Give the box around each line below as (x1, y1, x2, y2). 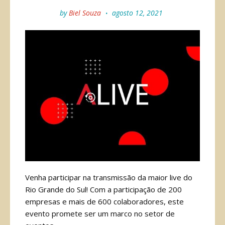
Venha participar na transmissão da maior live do (25, 172, 192, 182)
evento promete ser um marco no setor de (25, 208, 175, 218)
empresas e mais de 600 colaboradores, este (25, 196, 184, 206)
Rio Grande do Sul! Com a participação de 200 (25, 184, 182, 194)
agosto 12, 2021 (110, 8, 163, 18)
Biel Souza (69, 8, 101, 18)
